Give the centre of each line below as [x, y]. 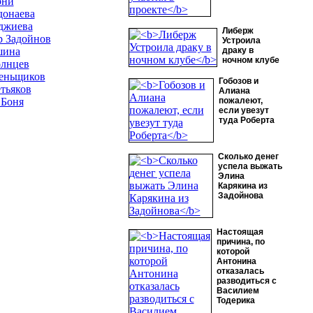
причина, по [240, 242]
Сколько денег [248, 156]
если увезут [243, 110]
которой [233, 252]
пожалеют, [240, 101]
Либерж [238, 31]
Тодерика [235, 300]
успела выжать [250, 166]
